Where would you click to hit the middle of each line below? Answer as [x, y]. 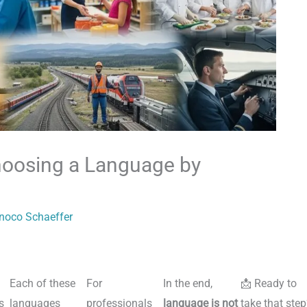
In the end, [188, 284]
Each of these [42, 284]
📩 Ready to [268, 284]
